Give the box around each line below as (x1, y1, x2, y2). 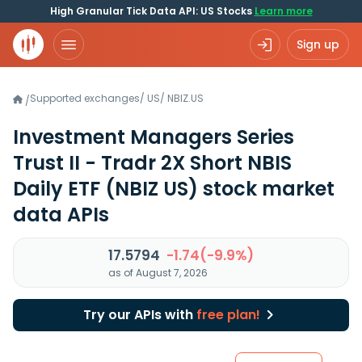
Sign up (297, 36, 339, 53)
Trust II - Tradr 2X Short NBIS (13, 149, 292, 176)
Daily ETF (13, 175, 105, 202)
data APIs (13, 201, 109, 228)
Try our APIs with (82, 305, 196, 324)
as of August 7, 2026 (108, 266, 208, 280)
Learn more (254, 4, 313, 18)
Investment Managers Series (13, 124, 294, 150)
